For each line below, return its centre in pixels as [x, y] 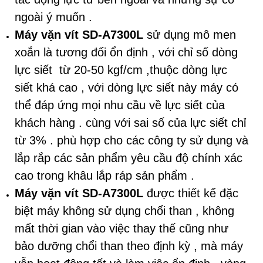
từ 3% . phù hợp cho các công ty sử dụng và [131, 141]
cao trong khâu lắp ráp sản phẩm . [104, 176]
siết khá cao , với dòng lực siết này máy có [127, 88]
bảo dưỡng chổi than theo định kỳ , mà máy [129, 246]
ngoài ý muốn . [53, 17]
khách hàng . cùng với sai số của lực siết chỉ [130, 123]
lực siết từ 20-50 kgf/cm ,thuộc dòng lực [121, 70]
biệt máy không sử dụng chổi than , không [124, 211]
